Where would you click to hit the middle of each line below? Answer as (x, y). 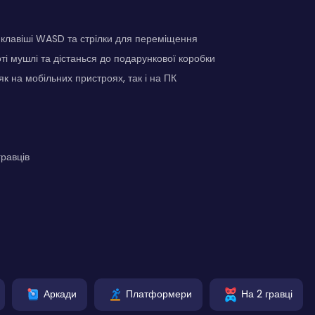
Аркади (60, 294)
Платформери (159, 294)
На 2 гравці (267, 294)
